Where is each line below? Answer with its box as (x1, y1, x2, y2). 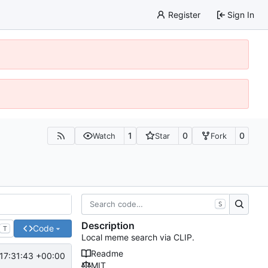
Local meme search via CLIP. (81, 232, 194, 243)
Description (81, 220, 135, 232)
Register (167, 9, 200, 20)
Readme (91, 248, 123, 259)
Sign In (227, 9, 254, 20)
